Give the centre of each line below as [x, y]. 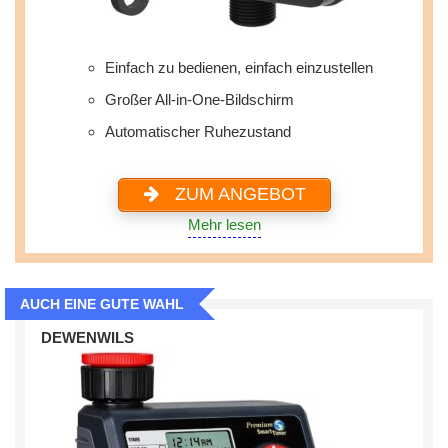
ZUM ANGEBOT [237, 194]
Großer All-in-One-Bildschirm [199, 99]
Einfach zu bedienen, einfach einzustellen [239, 67]
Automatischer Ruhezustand [198, 131]
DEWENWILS [87, 338]
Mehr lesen [224, 224]
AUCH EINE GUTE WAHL [102, 303]
